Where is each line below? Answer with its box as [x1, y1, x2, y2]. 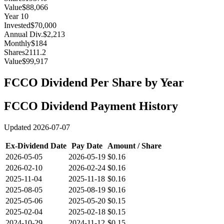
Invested [4, 21, 30, 30]
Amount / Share [107, 141, 161, 150]
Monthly [4, 39, 31, 48]
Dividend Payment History [38, 99, 178, 113]
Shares [4, 48, 25, 57]
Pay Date [71, 141, 102, 150]
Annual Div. [4, 30, 43, 39]
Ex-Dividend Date [5, 141, 66, 150]
